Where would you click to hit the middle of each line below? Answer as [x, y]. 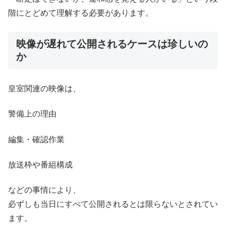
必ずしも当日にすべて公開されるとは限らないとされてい [113, 204]
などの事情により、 [44, 190]
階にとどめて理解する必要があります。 [81, 13]
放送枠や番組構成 [40, 165]
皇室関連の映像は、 [44, 88]
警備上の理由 [32, 114]
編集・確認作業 [36, 139]
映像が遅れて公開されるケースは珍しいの [112, 44]
